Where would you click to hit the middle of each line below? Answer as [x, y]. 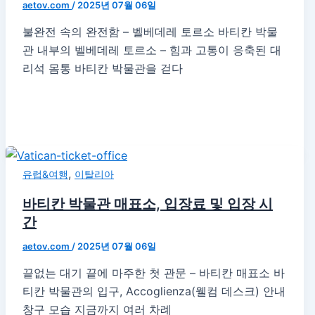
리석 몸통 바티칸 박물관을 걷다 [103, 68]
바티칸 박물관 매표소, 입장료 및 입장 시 [148, 204]
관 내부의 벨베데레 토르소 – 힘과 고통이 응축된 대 [152, 50]
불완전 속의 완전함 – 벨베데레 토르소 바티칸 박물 [150, 32]
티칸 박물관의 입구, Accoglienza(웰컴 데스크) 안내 [154, 291]
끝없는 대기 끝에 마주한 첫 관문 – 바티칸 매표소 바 [154, 272]
